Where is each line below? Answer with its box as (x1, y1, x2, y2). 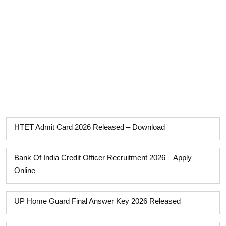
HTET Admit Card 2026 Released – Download (14, 123, 165, 131)
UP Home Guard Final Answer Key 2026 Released (14, 197, 181, 205)
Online (14, 166, 35, 175)
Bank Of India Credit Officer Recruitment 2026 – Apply (14, 153, 192, 162)
